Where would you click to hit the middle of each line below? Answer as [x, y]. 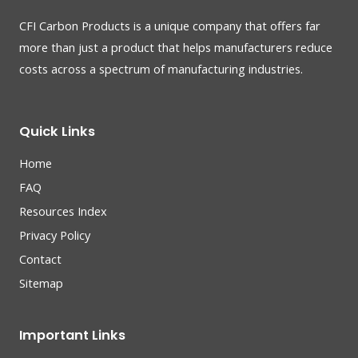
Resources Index [63, 211]
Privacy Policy [55, 235]
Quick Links [57, 131]
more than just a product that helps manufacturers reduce [176, 47]
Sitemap [41, 282]
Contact [40, 259]
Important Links [72, 335]
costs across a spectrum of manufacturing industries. [164, 68]
